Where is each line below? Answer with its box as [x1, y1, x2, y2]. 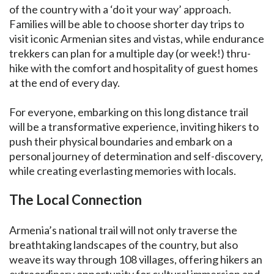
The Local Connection [9, 191, 142, 208]
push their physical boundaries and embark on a [9, 135, 232, 148]
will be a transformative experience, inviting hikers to [9, 120, 259, 133]
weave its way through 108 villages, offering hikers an [9, 253, 262, 266]
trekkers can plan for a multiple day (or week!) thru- [9, 46, 251, 60]
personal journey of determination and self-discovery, [9, 149, 263, 163]
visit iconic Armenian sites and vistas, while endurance [9, 32, 264, 45]
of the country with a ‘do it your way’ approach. [9, 2, 231, 16]
